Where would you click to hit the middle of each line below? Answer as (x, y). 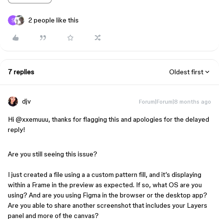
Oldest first (186, 72)
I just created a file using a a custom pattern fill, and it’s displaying (105, 174)
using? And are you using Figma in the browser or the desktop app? (108, 195)
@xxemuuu (32, 119)
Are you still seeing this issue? (53, 154)
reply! (17, 129)
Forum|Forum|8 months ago (175, 101)
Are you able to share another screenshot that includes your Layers (108, 205)
